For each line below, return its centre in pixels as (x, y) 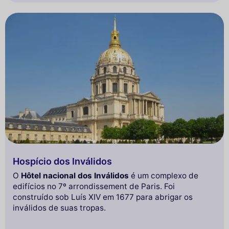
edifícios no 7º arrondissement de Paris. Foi (94, 186)
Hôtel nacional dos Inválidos (75, 175)
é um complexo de (164, 175)
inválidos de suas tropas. (59, 208)
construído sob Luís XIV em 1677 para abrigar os (103, 197)
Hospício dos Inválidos (62, 161)
